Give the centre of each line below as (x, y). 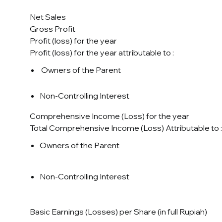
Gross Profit (53, 29)
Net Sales (48, 17)
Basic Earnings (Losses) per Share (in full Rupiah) (118, 212)
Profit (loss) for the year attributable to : (102, 53)
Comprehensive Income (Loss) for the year (110, 116)
